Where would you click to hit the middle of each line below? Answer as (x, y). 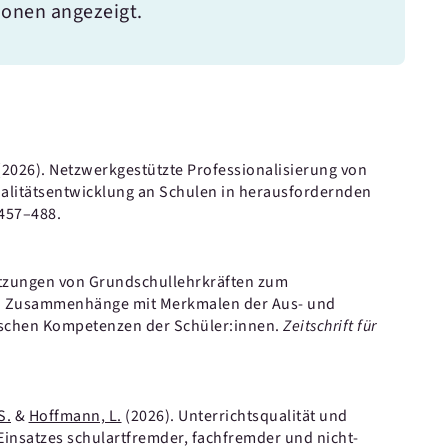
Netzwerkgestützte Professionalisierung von (208, 170)
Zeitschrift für (330, 326)
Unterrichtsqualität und (263, 416)
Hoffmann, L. (75, 416)
